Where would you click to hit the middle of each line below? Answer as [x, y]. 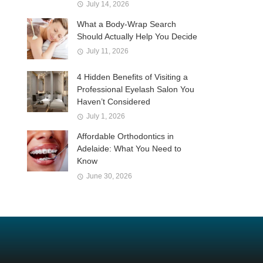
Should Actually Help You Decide [137, 36]
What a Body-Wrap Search [127, 24]
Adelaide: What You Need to [129, 149]
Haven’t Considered [114, 101]
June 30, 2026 [109, 176]
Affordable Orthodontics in [125, 136]
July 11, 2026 [107, 51]
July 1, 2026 [105, 117]
